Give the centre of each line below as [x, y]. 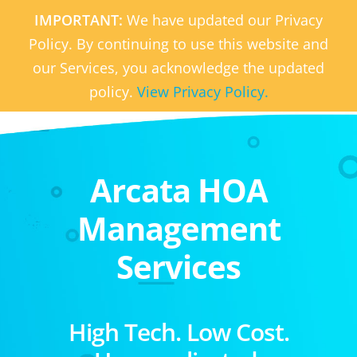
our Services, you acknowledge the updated [178, 68]
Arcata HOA [178, 190]
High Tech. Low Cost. [178, 332]
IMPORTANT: [80, 20]
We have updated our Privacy [225, 20]
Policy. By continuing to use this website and [178, 44]
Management [178, 228]
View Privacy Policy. [202, 92]
